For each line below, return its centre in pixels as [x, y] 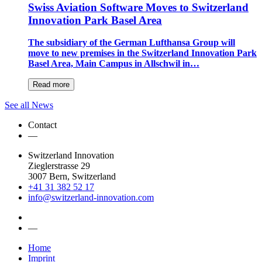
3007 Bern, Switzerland [72, 177]
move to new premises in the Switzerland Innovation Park [142, 53]
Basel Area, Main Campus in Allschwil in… [114, 64]
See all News [29, 105]
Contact [42, 125]
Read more [51, 85]
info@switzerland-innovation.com [91, 198]
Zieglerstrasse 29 [59, 166]
